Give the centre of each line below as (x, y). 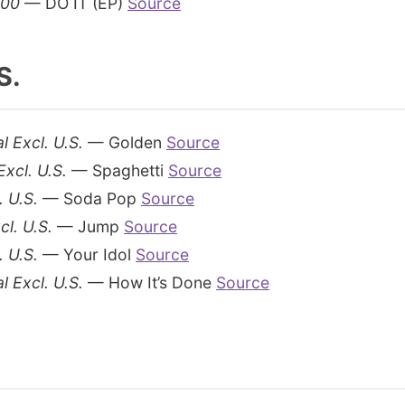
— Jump (88, 226)
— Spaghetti (118, 170)
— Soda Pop (89, 198)
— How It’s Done (150, 283)
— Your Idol (87, 254)
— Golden (125, 142)
